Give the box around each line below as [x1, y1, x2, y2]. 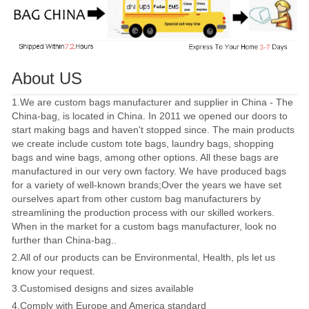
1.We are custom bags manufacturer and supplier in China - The [12, 97, 293, 108]
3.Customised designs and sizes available [12, 283, 194, 295]
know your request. [12, 266, 95, 277]
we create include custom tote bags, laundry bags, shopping [12, 138, 274, 150]
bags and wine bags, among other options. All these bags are [12, 152, 279, 163]
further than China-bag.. [12, 235, 117, 246]
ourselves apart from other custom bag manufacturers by [12, 193, 261, 205]
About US [12, 69, 82, 88]
